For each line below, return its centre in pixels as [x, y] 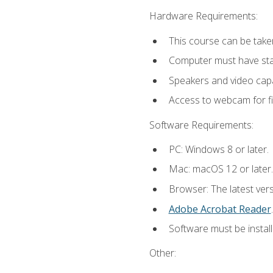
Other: [162, 253]
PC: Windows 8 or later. [218, 149]
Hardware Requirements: [203, 16]
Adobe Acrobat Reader [220, 209]
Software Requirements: [201, 125]
